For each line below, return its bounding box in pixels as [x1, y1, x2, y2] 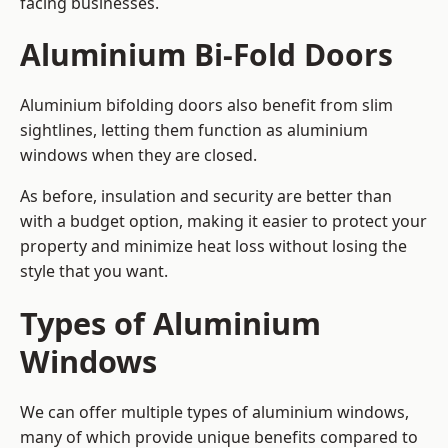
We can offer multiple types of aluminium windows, [20, 401, 409, 424]
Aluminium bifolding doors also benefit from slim [20, 94, 393, 117]
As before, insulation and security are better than [20, 185, 392, 208]
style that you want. [20, 260, 168, 283]
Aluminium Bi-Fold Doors [20, 34, 393, 76]
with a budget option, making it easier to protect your [20, 210, 427, 233]
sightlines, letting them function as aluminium [20, 119, 368, 142]
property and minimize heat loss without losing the [20, 235, 407, 258]
